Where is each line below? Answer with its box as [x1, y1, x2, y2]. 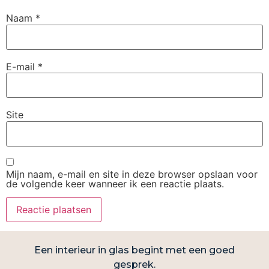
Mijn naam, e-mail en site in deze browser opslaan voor [6, 168, 258, 180]
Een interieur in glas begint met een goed [34, 244, 235, 256]
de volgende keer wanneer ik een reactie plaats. [6, 177, 224, 190]
